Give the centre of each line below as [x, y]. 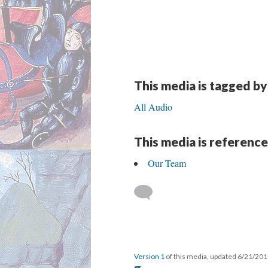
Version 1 [149, 256]
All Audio [153, 107]
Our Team [167, 163]
